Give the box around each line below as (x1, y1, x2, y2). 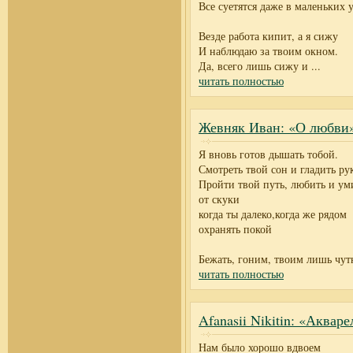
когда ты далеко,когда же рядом (199, 206, 347, 221)
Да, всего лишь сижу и (199, 58, 308, 73)
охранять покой (199, 221, 272, 236)
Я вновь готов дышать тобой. (199, 147, 338, 162)
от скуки (199, 191, 240, 206)
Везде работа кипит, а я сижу (199, 28, 338, 43)
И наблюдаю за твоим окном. (199, 43, 338, 58)
